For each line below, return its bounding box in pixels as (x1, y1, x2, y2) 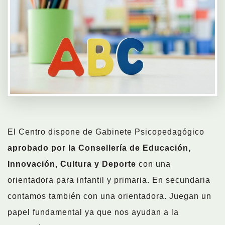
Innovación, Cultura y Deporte (8, 160, 139, 168)
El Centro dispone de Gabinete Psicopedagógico (8, 128, 204, 136)
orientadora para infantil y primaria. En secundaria (8, 176, 210, 184)
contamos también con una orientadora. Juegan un (8, 192, 211, 200)
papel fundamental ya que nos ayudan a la (8, 208, 179, 216)
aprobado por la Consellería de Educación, (8, 144, 191, 152)
